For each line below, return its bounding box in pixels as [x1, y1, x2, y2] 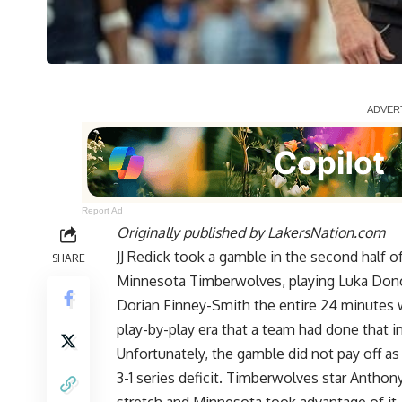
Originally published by [117, 223, 267, 242]
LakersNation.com [267, 223, 385, 242]
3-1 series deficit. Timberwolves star [117, 369, 350, 388]
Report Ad [82, 205, 124, 216]
